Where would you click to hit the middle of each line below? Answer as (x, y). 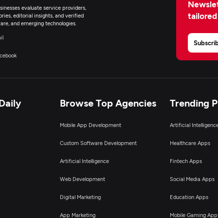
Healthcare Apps (190, 143)
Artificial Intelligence (84, 161)
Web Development (82, 179)
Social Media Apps (192, 179)
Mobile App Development (90, 125)
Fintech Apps (186, 161)
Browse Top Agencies (108, 103)
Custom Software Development (98, 143)
